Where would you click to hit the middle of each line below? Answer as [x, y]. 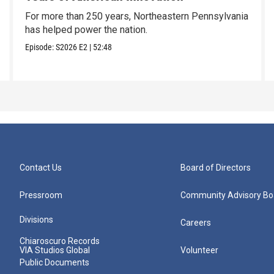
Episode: [40, 47]
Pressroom [41, 195]
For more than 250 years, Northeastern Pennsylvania [136, 17]
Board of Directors [216, 168]
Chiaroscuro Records [60, 241]
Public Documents [54, 263]
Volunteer [200, 250]
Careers [196, 223]
